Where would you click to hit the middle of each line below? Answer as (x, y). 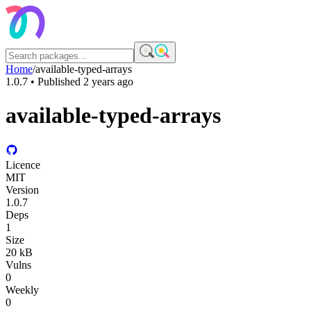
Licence (23, 165)
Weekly (22, 289)
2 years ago (108, 82)
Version (22, 190)
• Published (56, 82)
